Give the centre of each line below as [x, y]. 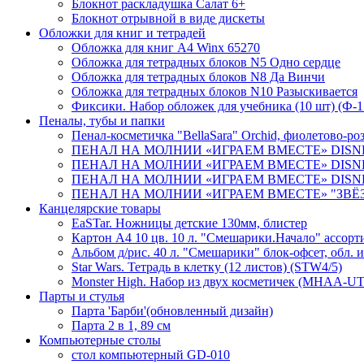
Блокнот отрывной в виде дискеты [168, 18]
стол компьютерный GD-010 [151, 355]
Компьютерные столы [100, 340]
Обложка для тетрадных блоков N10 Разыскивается [214, 91]
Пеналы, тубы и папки [102, 121]
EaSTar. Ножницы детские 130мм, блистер [189, 223]
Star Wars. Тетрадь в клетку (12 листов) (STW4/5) [207, 267]
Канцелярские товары [100, 208]
